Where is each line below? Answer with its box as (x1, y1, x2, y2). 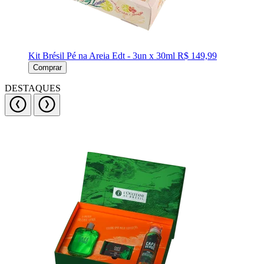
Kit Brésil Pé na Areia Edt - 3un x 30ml (28, 51, 177, 61)
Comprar (33, 63, 62, 72)
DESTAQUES (5, 83, 61, 93)
